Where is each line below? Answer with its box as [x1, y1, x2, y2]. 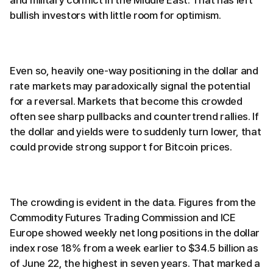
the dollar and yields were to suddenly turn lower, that [10, 125, 261, 138]
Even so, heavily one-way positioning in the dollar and [10, 64, 258, 77]
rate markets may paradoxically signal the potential [10, 79, 250, 92]
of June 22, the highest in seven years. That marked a [10, 257, 261, 269]
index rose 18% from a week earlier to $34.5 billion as [10, 241, 258, 254]
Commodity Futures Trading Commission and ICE [10, 211, 236, 224]
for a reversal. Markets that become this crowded [10, 94, 243, 107]
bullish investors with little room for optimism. [10, 9, 221, 21]
